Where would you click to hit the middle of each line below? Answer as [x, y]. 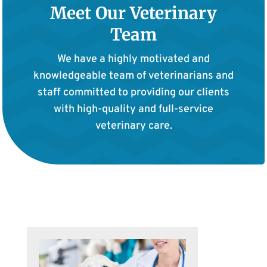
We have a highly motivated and [133, 59]
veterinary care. [133, 126]
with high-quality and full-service [133, 109]
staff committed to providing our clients [133, 92]
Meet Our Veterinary [133, 13]
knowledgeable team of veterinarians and [133, 76]
